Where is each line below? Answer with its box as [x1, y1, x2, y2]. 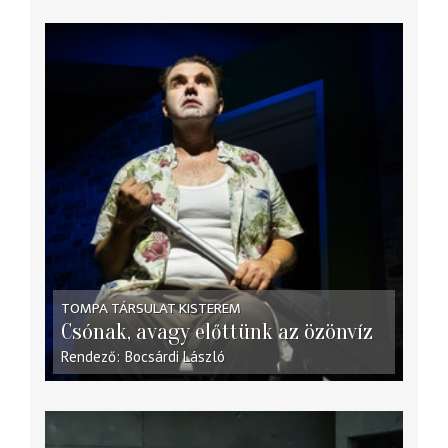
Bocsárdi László [124, 346, 225, 366]
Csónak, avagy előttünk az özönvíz [61, 318, 374, 345]
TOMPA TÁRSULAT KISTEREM [61, 295, 242, 321]
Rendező [61, 346, 117, 366]
